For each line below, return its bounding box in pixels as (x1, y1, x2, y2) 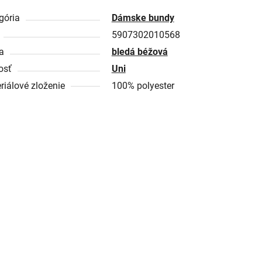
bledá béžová (111, 46, 168, 58)
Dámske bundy (111, 12, 174, 24)
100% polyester (111, 80, 174, 92)
